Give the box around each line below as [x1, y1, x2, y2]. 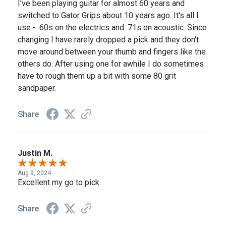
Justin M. [18, 148, 52, 158]
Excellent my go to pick [18, 178, 99, 188]
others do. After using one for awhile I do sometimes [18, 59, 204, 69]
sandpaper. [18, 83, 56, 93]
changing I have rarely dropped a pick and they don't [18, 35, 199, 45]
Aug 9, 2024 [18, 169, 51, 177]
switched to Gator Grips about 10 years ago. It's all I [18, 11, 199, 21]
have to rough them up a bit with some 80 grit [18, 71, 176, 81]
